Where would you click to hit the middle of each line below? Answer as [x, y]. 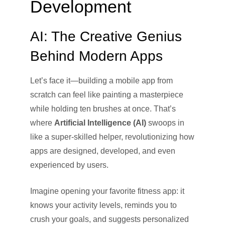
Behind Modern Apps [96, 56]
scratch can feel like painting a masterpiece [107, 94]
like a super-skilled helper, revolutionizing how [112, 137]
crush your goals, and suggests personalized [109, 219]
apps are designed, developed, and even [103, 151]
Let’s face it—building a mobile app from [101, 80]
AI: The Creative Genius [106, 36]
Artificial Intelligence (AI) [100, 123]
